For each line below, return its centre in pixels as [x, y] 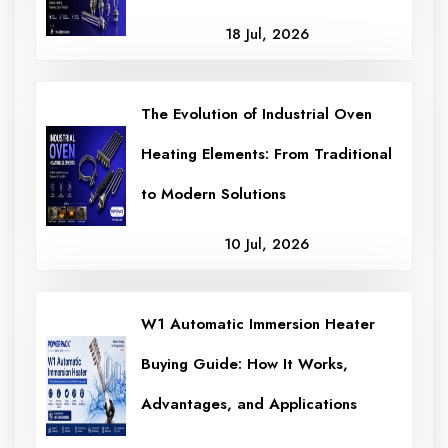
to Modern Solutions [213, 194]
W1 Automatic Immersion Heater [258, 324]
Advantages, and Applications [249, 404]
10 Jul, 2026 [266, 244]
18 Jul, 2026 [266, 34]
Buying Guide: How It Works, [244, 364]
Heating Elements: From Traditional [266, 154]
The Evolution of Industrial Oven [256, 114]
